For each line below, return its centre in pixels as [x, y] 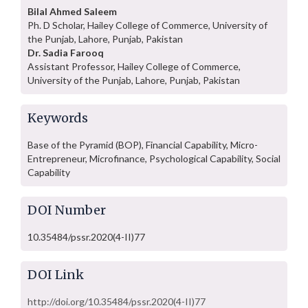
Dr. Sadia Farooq [66, 53]
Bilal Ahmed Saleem [72, 11]
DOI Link [56, 275]
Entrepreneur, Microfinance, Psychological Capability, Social [154, 158]
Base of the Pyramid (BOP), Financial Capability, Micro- [143, 145]
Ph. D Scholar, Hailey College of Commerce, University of [147, 25]
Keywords [58, 118]
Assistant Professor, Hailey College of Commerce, [134, 66]
